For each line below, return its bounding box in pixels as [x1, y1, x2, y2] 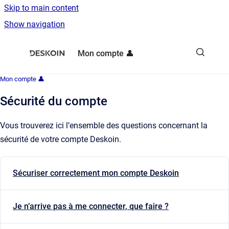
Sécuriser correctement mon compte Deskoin [13, 168, 179, 178]
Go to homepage [77, 41, 137, 51]
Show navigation [4, 19, 65, 29]
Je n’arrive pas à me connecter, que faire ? [13, 201, 169, 212]
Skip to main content [4, 3, 79, 13]
